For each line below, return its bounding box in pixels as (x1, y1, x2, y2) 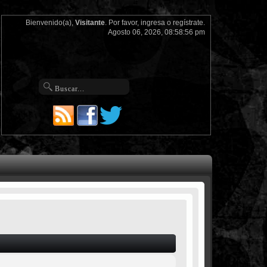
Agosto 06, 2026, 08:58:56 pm (107, 28, 205, 36)
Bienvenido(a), (25, 18, 75, 27)
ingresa (140, 18, 165, 27)
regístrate (172, 18, 203, 27)
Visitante (74, 18, 105, 27)
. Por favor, (104, 18, 141, 27)
